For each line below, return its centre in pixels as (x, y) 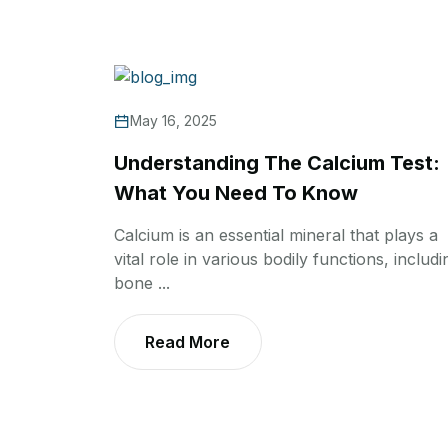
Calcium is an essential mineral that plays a (276, 234)
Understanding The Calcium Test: (277, 162)
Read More (187, 341)
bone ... (142, 282)
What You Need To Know (236, 192)
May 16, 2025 (173, 120)
